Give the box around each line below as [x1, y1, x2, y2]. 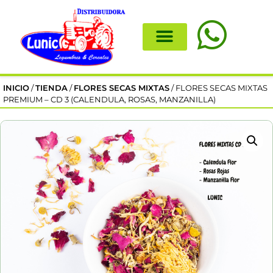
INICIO [3, 83, 29, 93]
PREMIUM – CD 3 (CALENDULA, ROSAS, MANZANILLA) [3, 94, 216, 104]
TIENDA [35, 83, 68, 93]
